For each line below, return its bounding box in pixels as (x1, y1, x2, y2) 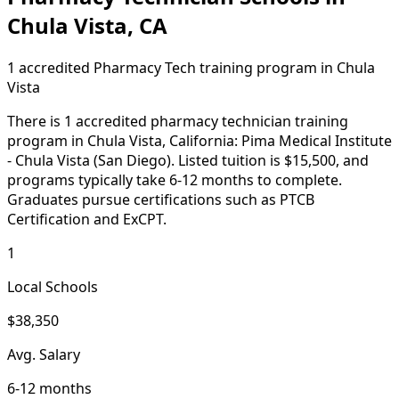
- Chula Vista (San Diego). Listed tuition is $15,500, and (7, 150, 369, 170)
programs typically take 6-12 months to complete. (7, 169, 342, 190)
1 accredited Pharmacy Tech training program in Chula (7, 57, 375, 77)
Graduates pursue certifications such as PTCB (7, 189, 314, 209)
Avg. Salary (7, 344, 80, 364)
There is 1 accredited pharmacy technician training (7, 110, 348, 131)
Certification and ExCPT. (7, 208, 167, 229)
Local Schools (7, 276, 98, 297)
